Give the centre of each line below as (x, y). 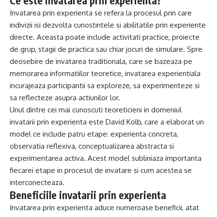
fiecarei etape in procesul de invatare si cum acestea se (101, 170)
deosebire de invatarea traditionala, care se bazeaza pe (101, 61)
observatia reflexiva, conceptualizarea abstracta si (92, 146)
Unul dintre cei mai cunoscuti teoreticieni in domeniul (96, 109)
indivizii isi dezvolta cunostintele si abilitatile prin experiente (108, 25)
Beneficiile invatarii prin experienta (88, 195)
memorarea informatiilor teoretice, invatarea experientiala (105, 73)
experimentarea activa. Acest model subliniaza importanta (106, 158)
